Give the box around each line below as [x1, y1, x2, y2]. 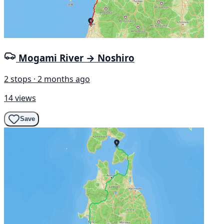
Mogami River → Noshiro [18, 51, 134, 64]
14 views [4, 92, 36, 103]
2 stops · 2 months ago [4, 73, 90, 84]
